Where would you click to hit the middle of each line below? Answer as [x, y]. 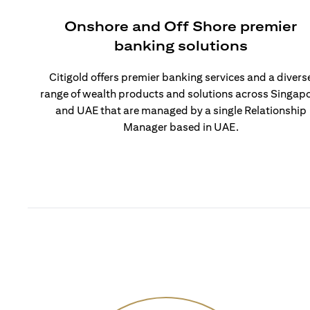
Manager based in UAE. [181, 127]
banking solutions [181, 45]
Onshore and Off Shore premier [181, 26]
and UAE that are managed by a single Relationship [181, 110]
